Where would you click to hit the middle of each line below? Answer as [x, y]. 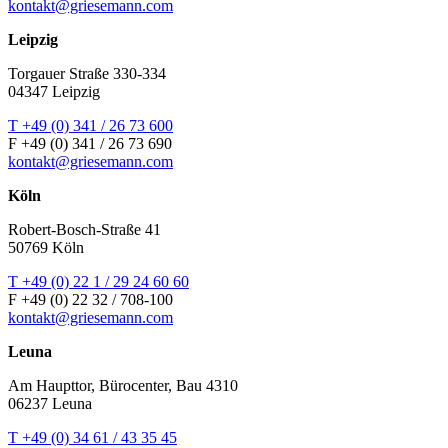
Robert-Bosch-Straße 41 [84, 229]
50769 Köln [46, 247]
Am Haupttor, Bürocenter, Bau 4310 [123, 385]
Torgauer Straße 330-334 [87, 73]
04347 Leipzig [54, 91]
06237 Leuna [50, 403]
